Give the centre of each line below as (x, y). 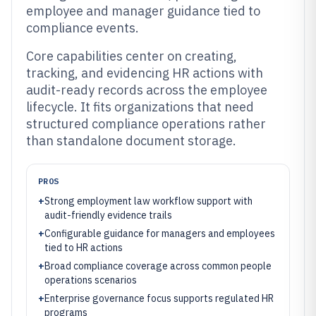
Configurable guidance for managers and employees (160, 233)
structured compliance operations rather (146, 124)
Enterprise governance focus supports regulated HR (159, 298)
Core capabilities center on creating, (132, 56)
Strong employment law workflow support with (148, 201)
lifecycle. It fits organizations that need (140, 107)
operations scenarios (91, 280)
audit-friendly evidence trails (108, 215)
